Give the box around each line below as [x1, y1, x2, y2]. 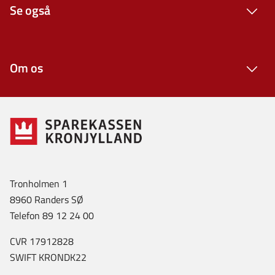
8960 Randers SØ [10, 192, 83, 207]
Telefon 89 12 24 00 [10, 207, 94, 223]
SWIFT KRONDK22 [10, 249, 87, 265]
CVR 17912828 [10, 233, 74, 249]
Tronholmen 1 [10, 176, 68, 191]
